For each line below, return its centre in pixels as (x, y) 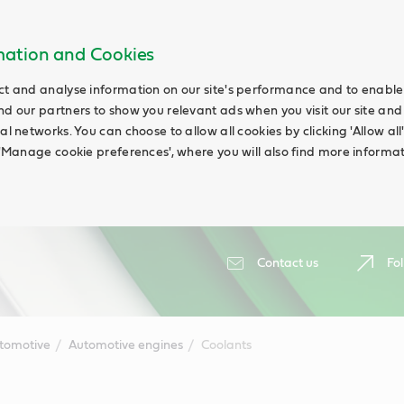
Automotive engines (125, 345)
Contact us (288, 263)
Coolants (226, 345)
